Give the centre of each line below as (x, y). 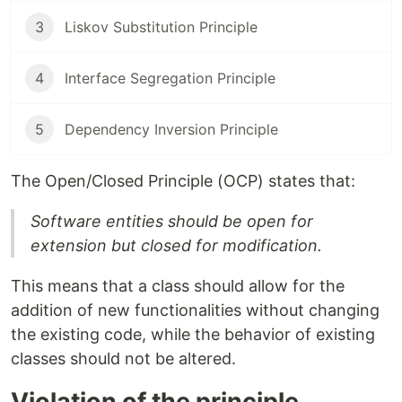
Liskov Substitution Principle (161, 27)
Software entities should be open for (172, 221)
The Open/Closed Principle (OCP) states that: (183, 181)
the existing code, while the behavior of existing (193, 334)
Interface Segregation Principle (170, 78)
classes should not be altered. (123, 358)
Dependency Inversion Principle (171, 129)
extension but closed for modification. (176, 245)
